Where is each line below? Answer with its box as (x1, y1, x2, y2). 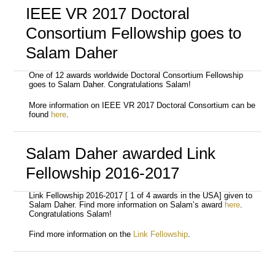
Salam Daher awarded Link (25, 144, 215, 163)
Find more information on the (29, 230, 134, 239)
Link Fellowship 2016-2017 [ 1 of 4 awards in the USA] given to (29, 191, 253, 200)
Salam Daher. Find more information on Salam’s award (29, 200, 225, 209)
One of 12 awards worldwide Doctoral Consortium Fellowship (29, 71, 244, 80)
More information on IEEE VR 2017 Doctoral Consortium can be (29, 101, 256, 110)
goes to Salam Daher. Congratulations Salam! (29, 80, 192, 90)
